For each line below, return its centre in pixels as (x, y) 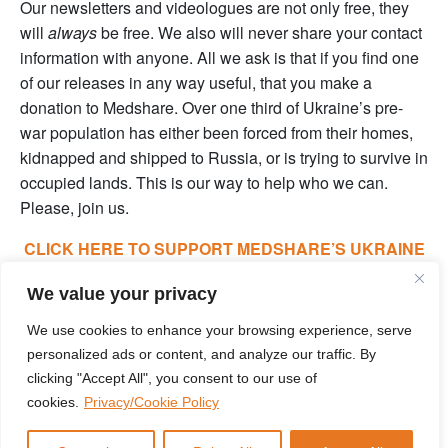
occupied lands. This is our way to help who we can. (204, 182)
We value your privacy (122, 294)
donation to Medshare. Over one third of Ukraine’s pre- (211, 107)
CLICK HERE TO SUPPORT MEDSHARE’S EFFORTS (224, 314)
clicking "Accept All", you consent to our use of (172, 378)
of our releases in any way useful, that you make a (196, 82)
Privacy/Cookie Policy (151, 402)
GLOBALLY (224, 339)
